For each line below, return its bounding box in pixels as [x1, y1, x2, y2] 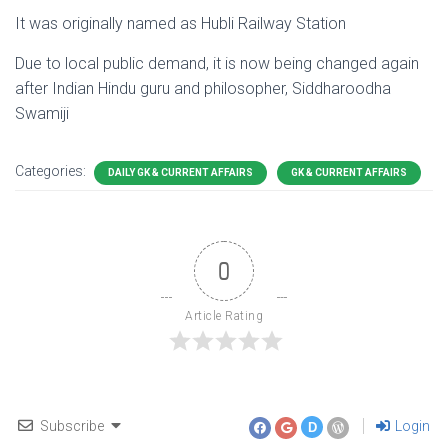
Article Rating [185, 309, 263, 324]
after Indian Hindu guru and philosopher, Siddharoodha [15, 79, 391, 99]
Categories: [15, 163, 89, 180]
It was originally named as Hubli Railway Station [15, 14, 346, 34]
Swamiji [15, 104, 69, 124]
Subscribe [40, 418, 104, 435]
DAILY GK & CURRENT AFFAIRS [108, 167, 253, 179]
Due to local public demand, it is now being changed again [15, 54, 419, 74]
